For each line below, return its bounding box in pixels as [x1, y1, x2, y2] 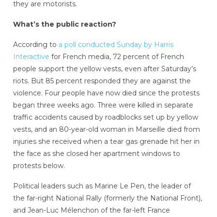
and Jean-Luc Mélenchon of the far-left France [13, 205, 170, 215]
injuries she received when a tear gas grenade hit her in [13, 137, 200, 146]
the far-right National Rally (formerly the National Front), [13, 193, 202, 202]
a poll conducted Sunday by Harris [58, 40, 173, 49]
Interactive [13, 52, 49, 61]
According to [13, 40, 59, 49]
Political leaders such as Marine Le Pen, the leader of [13, 181, 191, 190]
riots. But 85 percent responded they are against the [13, 76, 191, 85]
